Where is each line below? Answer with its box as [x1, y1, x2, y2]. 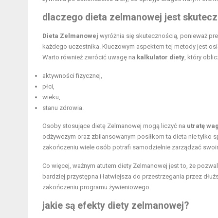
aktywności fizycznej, [42, 72, 102, 79]
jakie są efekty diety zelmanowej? [42, 200, 189, 211]
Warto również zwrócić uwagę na [42, 53, 137, 61]
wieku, [42, 93, 60, 101]
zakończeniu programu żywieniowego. [42, 183, 151, 191]
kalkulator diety [137, 53, 184, 61]
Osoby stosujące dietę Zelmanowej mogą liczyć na [42, 122, 187, 129]
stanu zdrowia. [42, 104, 84, 111]
